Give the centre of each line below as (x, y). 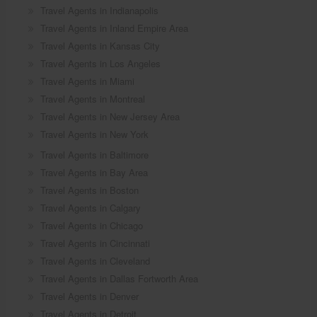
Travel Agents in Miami (87, 81)
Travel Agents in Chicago (91, 226)
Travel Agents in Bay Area (94, 173)
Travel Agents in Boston (89, 190)
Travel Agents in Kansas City (100, 46)
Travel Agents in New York (94, 134)
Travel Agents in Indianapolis (99, 11)
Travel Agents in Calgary (90, 208)
